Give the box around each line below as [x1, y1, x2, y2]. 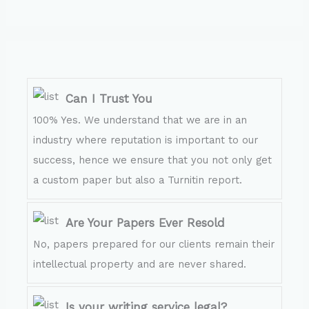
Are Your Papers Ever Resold [66, 215, 226, 230]
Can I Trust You [66, 92, 153, 106]
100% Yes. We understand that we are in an [33, 114, 248, 127]
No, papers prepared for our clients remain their [33, 237, 275, 250]
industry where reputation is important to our [33, 134, 259, 147]
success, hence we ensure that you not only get [33, 154, 272, 167]
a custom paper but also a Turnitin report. [33, 174, 243, 187]
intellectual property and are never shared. [33, 257, 247, 270]
